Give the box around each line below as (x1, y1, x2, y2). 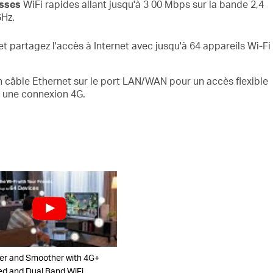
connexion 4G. (21, 87, 85, 100)
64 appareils (189, 38, 247, 52)
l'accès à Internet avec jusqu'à (52, 38, 190, 52)
